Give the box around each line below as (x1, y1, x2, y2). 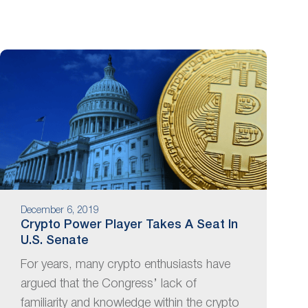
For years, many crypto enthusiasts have (20, 258, 230, 270)
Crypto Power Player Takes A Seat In (20, 219, 238, 230)
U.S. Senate (20, 234, 89, 246)
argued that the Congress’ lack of (20, 278, 197, 289)
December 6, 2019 (20, 206, 99, 216)
